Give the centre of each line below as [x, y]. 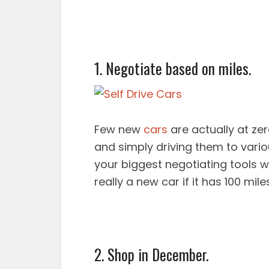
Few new [119, 130]
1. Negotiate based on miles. [173, 68]
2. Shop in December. [151, 255]
